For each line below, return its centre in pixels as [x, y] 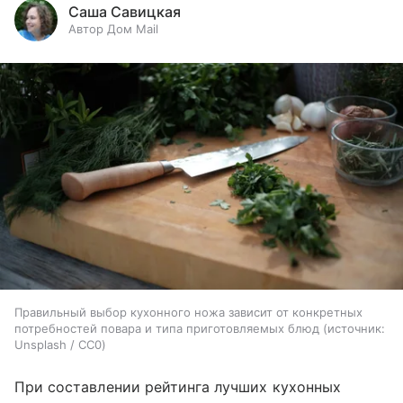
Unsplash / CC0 [58, 345]
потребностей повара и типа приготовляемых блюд [167, 329]
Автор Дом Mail [113, 29]
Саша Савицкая [125, 12]
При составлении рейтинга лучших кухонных [178, 387]
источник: [356, 329]
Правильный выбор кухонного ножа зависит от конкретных [188, 313]
